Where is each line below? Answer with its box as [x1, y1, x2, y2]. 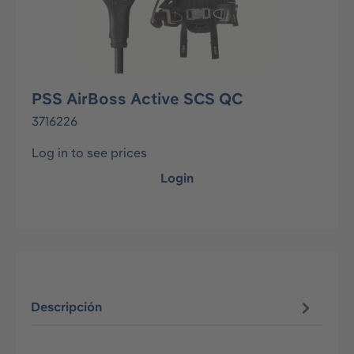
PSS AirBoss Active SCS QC [32, 88, 243, 108]
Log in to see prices [32, 145, 147, 160]
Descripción [31, 299, 103, 315]
